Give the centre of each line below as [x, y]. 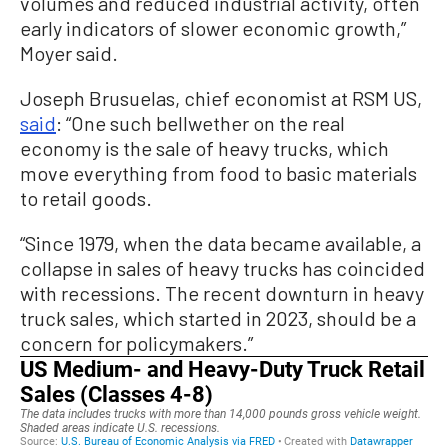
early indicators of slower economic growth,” [213, 27]
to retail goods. [86, 197]
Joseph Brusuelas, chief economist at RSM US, [221, 97]
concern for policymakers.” [136, 342]
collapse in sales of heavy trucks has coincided [222, 267]
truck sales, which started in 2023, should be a [218, 317]
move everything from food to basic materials [218, 172]
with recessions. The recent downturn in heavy [222, 292]
